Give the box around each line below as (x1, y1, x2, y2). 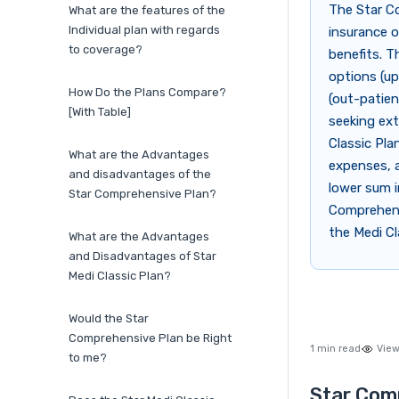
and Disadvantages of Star (69, 249, 216, 264)
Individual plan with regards (69, 23, 220, 37)
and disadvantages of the (69, 167, 211, 182)
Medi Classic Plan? (69, 269, 171, 283)
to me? (69, 351, 107, 365)
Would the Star (69, 312, 149, 326)
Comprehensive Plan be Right (69, 331, 232, 346)
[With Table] (69, 105, 131, 119)
